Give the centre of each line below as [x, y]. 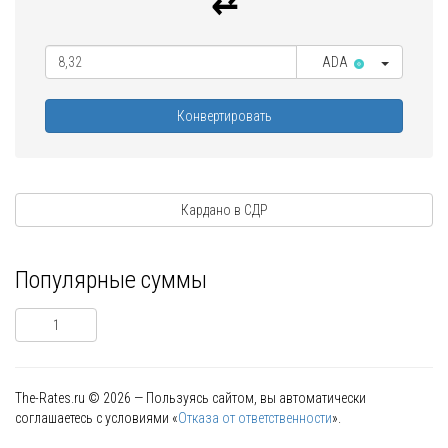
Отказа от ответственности [255, 418]
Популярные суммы [111, 280]
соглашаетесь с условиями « [96, 418]
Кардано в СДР [224, 210]
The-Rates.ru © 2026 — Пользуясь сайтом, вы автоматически [190, 398]
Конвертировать [224, 116]
